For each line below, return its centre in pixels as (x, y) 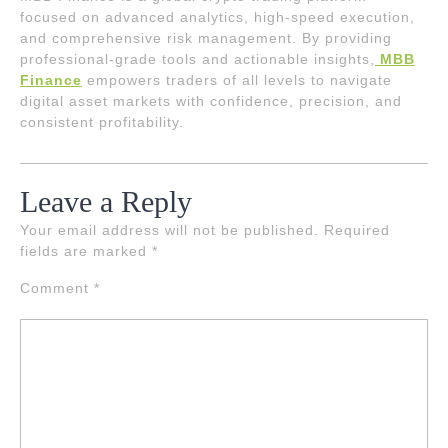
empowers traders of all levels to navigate (237, 80)
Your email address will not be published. (169, 230)
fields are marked (86, 251)
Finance (51, 80)
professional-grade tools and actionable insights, (197, 59)
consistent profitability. (102, 122)
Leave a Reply (106, 201)
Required (357, 230)
